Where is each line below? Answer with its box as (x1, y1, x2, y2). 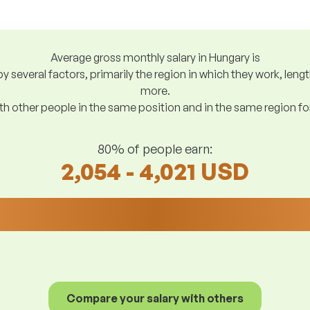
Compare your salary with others (66, 291, 244, 305)
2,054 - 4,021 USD (61, 157, 249, 185)
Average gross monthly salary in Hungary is (50, 51, 260, 64)
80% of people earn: (98, 140, 212, 156)
